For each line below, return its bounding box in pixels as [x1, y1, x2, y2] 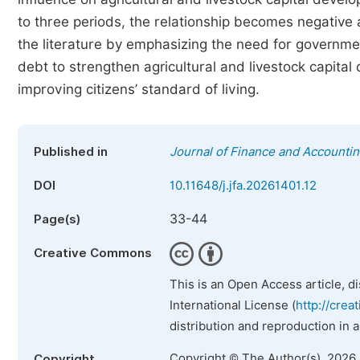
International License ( [170, 298, 296, 313]
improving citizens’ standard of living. [18, 81, 260, 97]
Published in [34, 145, 108, 159]
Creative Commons [34, 246, 152, 260]
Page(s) [34, 212, 80, 227]
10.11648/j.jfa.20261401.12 [170, 178, 317, 193]
